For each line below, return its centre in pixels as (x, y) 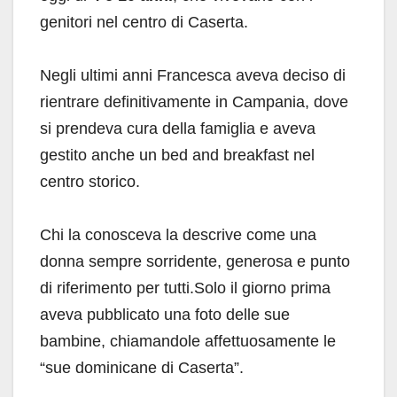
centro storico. (90, 181)
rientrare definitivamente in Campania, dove (194, 101)
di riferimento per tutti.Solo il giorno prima (185, 288)
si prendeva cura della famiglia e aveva (178, 128)
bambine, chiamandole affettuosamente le (188, 341)
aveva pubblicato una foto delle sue (165, 314)
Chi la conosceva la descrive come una (178, 234)
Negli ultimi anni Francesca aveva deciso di (193, 75)
